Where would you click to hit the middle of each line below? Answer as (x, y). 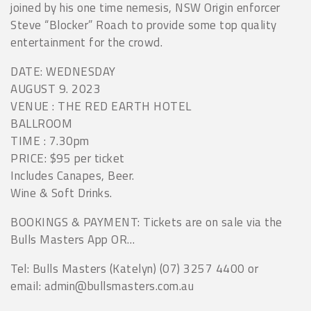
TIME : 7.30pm (50, 141)
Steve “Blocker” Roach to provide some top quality (144, 25)
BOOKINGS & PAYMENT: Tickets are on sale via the (146, 222)
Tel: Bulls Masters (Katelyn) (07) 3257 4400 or (134, 269)
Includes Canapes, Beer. (73, 176)
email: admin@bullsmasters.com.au (102, 286)
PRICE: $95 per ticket (68, 159)
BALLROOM (41, 124)
